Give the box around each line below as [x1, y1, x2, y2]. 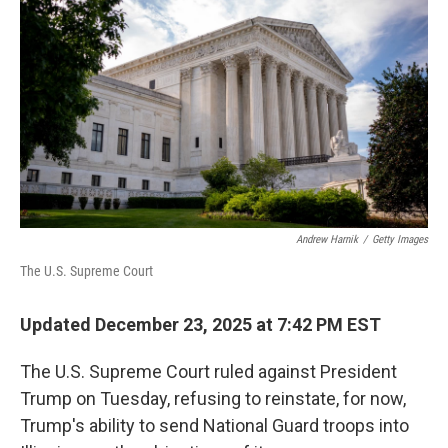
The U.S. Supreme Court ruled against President [20, 361, 397, 382]
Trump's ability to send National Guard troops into [20, 415, 409, 436]
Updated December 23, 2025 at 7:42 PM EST [20, 314, 381, 335]
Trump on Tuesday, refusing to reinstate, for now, [20, 388, 406, 409]
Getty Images [372, 233, 428, 246]
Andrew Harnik [296, 233, 358, 246]
